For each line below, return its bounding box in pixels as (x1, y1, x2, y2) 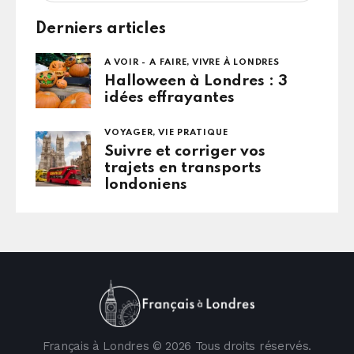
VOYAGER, (104, 127, 159, 137)
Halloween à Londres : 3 (104, 73, 288, 88)
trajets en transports (104, 160, 262, 175)
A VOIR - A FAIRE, (104, 57, 193, 67)
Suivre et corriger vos (104, 143, 265, 159)
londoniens (104, 176, 187, 192)
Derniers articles (36, 21, 166, 37)
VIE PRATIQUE (158, 127, 228, 137)
